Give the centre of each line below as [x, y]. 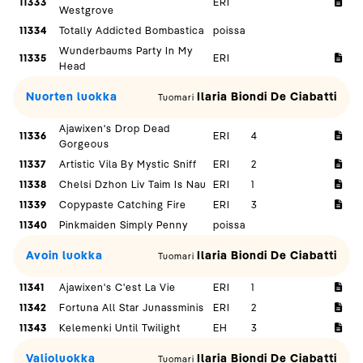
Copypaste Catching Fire [123, 205]
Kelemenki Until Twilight [120, 328]
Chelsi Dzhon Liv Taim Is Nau [133, 184]
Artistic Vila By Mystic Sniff [128, 164]
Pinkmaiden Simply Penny [124, 225]
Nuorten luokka [72, 97]
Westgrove [87, 10]
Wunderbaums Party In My [126, 51]
